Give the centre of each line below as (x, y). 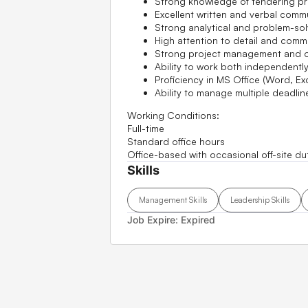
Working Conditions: (173, 115)
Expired (198, 219)
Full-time (146, 128)
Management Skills (173, 200)
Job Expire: (154, 219)
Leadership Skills (260, 200)
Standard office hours (176, 141)
